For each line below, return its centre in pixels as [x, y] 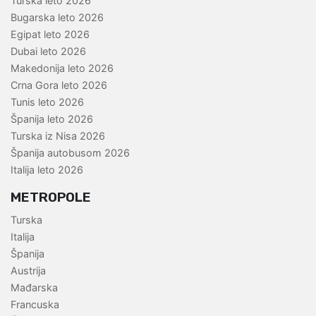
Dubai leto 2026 [48, 51]
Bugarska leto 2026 [57, 18]
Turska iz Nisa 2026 [58, 136]
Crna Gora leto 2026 [59, 85]
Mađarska [34, 288]
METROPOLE [51, 197]
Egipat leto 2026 [50, 35]
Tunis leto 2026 [47, 102]
